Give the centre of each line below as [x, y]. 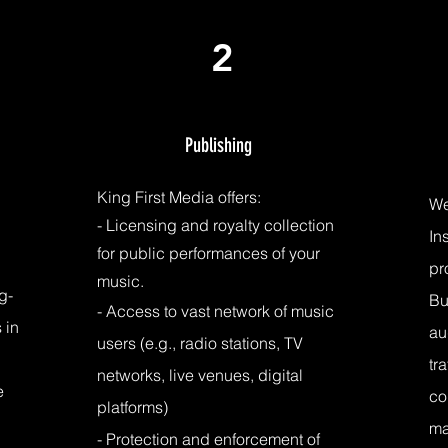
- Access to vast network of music [215, 311]
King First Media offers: [179, 197]
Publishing [218, 145]
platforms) [132, 407]
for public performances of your [208, 253]
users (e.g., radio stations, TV [200, 343]
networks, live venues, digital [200, 375]
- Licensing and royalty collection [215, 225]
